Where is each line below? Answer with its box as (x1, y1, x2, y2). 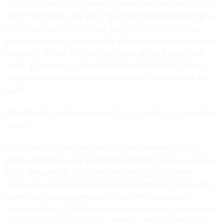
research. (5, 119, 39, 130)
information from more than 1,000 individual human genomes (5, 154, 217, 165)
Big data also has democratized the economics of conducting (5, 107, 216, 118)
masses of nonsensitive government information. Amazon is (5, 179, 211, 190)
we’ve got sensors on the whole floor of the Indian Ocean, (5, 60, 205, 71)
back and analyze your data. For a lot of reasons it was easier (5, 35, 214, 46)
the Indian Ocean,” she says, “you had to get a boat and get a (5, 10, 215, 21)
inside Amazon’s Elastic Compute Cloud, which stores (5, 166, 191, 177)
